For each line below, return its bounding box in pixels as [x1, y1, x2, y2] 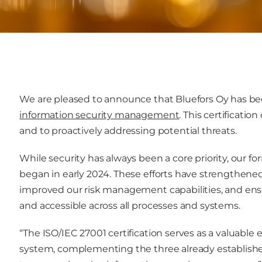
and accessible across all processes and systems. [19, 199, 240, 211]
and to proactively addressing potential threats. [19, 125, 237, 136]
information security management [19, 109, 180, 120]
